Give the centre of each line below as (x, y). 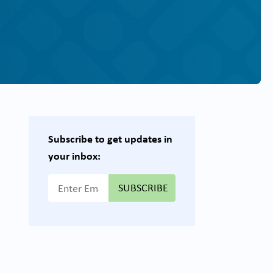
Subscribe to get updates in (111, 139)
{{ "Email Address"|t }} (99, 182)
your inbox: (75, 156)
